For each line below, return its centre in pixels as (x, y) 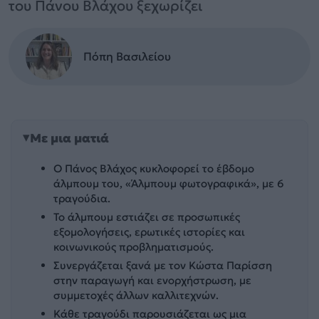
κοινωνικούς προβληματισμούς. (134, 246)
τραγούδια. (82, 198)
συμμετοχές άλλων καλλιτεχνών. (136, 296)
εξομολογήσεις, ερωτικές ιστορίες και (150, 231)
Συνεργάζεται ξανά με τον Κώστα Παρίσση (163, 266)
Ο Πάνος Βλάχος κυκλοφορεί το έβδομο (154, 168)
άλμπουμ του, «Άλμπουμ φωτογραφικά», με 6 (169, 183)
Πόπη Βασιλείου (127, 56)
